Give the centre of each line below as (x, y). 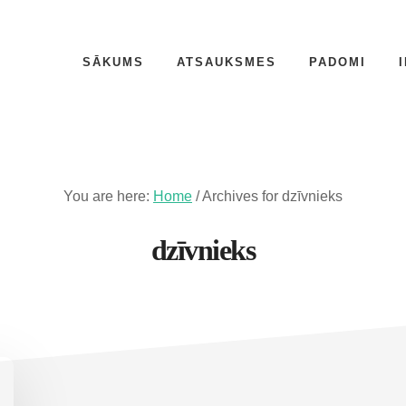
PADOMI (338, 62)
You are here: (108, 196)
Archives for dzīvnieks (271, 196)
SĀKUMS (113, 62)
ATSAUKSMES (227, 62)
